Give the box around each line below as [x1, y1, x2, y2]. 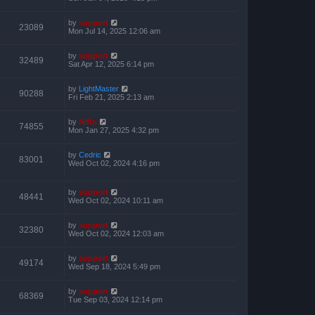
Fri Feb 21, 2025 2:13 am [68, 93, 154, 102]
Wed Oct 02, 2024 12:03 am [68, 229, 164, 238]
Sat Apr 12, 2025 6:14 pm [68, 60, 154, 69]
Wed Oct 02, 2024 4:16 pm [68, 159, 160, 168]
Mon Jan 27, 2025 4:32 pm [68, 126, 159, 135]
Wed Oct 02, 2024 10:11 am [68, 195, 163, 205]
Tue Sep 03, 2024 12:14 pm [68, 295, 162, 304]
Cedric [79, 150, 101, 160]
